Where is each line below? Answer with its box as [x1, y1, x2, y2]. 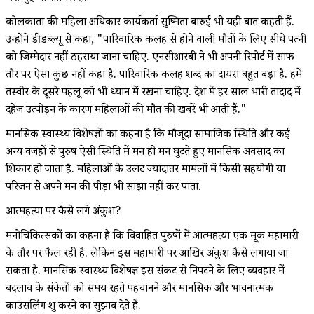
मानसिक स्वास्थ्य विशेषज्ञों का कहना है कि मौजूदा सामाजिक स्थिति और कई [6, 126, 290, 144]
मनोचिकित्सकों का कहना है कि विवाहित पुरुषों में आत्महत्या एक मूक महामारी [6, 228, 299, 246]
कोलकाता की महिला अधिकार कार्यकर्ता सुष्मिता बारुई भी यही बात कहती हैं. [6, 14, 294, 32]
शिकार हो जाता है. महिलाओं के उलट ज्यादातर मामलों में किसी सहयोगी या [6, 161, 285, 179]
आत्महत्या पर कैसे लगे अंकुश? [6, 203, 121, 221]
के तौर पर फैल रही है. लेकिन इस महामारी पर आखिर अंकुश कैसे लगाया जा [6, 245, 288, 264]
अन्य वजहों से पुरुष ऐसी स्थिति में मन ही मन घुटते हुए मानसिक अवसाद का [6, 144, 285, 162]
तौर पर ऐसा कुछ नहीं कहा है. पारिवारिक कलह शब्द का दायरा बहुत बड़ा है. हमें [6, 67, 302, 85]
